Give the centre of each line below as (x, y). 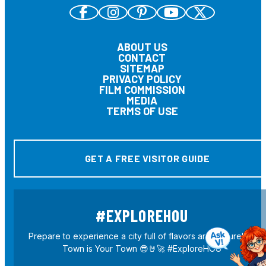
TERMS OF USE (142, 111)
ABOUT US (142, 47)
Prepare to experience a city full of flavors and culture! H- (142, 236)
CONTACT (142, 58)
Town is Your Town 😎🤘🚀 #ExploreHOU (142, 248)
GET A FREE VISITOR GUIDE (147, 158)
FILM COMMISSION (142, 90)
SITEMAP (142, 68)
